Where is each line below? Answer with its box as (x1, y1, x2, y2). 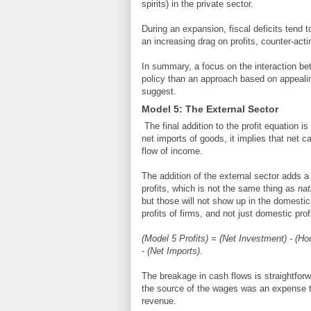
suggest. (142, 85, 176, 96)
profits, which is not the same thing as (142, 183, 298, 194)
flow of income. (142, 145, 203, 156)
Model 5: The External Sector (142, 103, 278, 115)
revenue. (142, 295, 176, 306)
